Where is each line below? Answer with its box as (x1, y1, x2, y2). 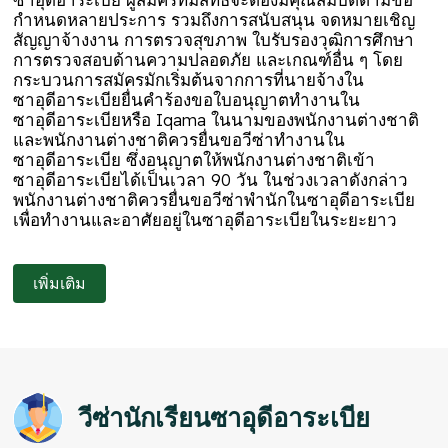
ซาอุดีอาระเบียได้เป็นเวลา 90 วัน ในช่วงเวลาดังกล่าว (13, 168, 409, 190)
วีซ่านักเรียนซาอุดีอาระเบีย (78, 400, 371, 433)
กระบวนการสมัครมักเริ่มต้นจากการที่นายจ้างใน (13, 68, 365, 90)
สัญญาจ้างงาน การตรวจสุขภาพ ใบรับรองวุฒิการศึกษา (13, 28, 415, 50)
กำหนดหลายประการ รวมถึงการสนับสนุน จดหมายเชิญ (13, 8, 416, 30)
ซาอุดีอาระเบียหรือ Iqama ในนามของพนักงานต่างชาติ (13, 108, 420, 130)
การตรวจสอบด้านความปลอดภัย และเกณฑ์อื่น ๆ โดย (13, 48, 404, 70)
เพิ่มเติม (33, 273, 87, 294)
